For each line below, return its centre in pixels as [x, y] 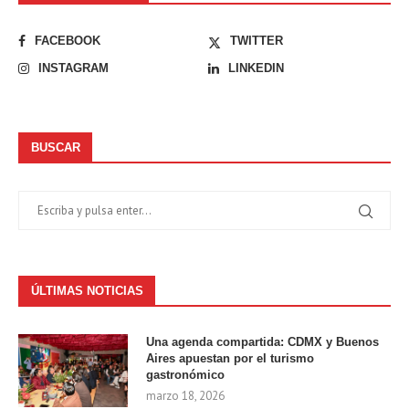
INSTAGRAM [73, 68]
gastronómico [185, 375]
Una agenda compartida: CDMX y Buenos [262, 342]
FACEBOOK [68, 41]
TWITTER [257, 41]
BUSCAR [56, 148]
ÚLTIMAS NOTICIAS [87, 291]
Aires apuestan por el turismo [230, 359]
